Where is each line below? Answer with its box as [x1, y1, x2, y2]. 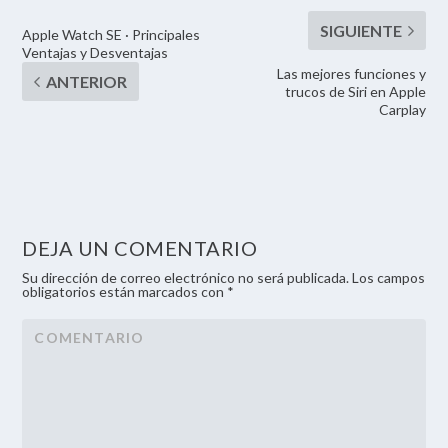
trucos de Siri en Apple [284, 83, 426, 101]
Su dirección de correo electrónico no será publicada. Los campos [22, 269, 426, 287]
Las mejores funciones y [276, 65, 426, 83]
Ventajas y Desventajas [22, 44, 169, 62]
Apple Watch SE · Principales [22, 26, 201, 44]
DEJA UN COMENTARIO [22, 236, 258, 261]
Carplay [378, 101, 426, 119]
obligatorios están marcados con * [22, 283, 235, 301]
